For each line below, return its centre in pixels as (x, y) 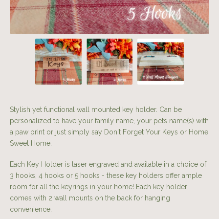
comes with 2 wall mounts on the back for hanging (90, 198)
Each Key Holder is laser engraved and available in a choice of (108, 164)
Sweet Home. (31, 143)
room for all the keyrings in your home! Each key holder (99, 187)
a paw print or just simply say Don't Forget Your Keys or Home (109, 132)
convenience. (31, 209)
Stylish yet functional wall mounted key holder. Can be (96, 110)
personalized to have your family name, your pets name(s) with (109, 121)
